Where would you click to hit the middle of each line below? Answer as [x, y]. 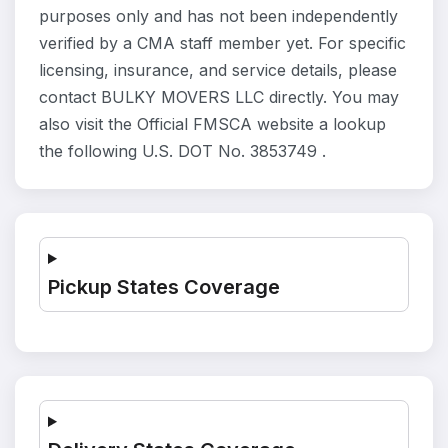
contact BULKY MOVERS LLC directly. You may [219, 97]
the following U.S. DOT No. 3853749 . [182, 151]
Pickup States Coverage [164, 287]
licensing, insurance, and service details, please [218, 70]
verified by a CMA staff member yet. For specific [222, 43]
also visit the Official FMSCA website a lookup [212, 124]
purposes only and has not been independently [218, 16]
